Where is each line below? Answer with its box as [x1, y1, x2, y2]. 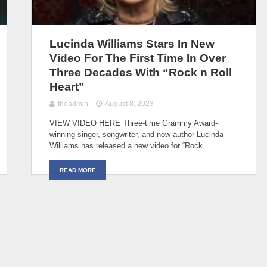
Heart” [49, 80, 85, 93]
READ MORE [60, 166, 96, 173]
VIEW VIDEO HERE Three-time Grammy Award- [49, 118, 218, 128]
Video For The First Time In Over [49, 51, 226, 64]
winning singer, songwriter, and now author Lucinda [49, 129, 223, 139]
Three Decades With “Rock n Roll [49, 66, 232, 79]
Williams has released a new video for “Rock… [49, 141, 210, 150]
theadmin [58, 99, 88, 108]
